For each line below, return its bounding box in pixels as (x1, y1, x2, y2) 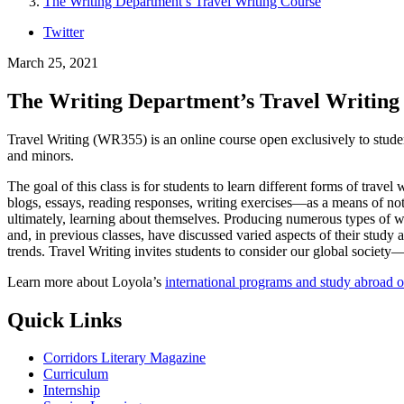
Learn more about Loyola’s (7, 273, 165, 289)
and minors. (7, 147, 74, 163)
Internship (43, 382, 100, 399)
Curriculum (43, 366, 108, 382)
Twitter (43, 23, 84, 40)
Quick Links (7, 308, 122, 332)
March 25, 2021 (7, 54, 98, 70)
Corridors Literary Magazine (43, 350, 206, 366)
